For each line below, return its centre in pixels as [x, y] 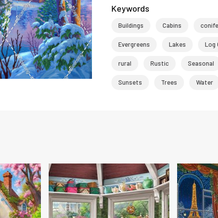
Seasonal [201, 63]
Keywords [130, 8]
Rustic [159, 63]
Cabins [172, 25]
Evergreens [134, 44]
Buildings [131, 25]
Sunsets [130, 82]
